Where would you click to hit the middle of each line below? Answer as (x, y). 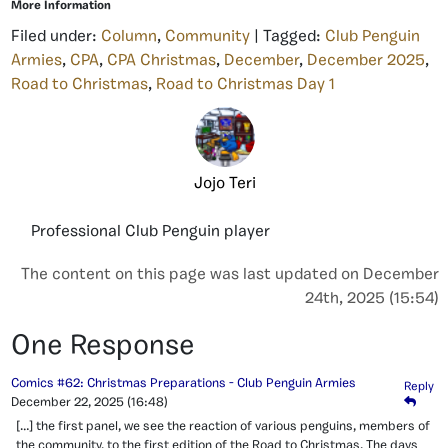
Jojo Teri (225, 183)
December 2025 (366, 60)
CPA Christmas (161, 60)
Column (129, 36)
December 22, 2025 (69, 402)
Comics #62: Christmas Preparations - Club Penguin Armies (183, 383)
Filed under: (56, 36)
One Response (103, 346)
